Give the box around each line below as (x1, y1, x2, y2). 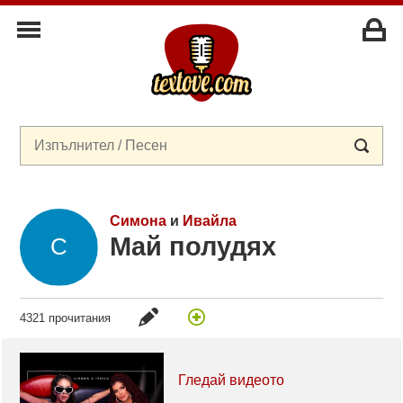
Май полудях (109, 232, 276, 262)
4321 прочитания (20, 310, 112, 325)
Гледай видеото (178, 372, 285, 388)
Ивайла (182, 212, 237, 228)
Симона (109, 212, 166, 228)
